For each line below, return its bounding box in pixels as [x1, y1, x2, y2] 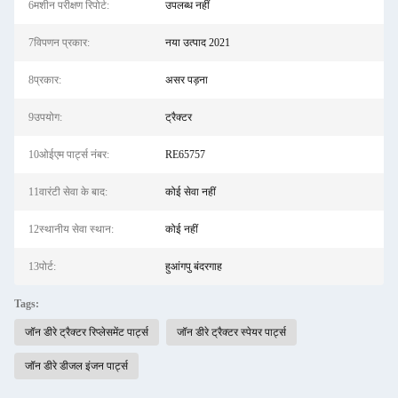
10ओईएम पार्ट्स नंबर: [28, 148, 109, 161]
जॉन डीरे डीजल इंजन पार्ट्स [25, 360, 128, 372]
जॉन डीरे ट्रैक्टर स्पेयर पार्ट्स [177, 326, 286, 338]
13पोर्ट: [28, 260, 56, 273]
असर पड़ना [164, 74, 208, 86]
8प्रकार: [28, 74, 61, 86]
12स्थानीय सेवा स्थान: [28, 223, 114, 235]
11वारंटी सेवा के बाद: [28, 186, 107, 198]
